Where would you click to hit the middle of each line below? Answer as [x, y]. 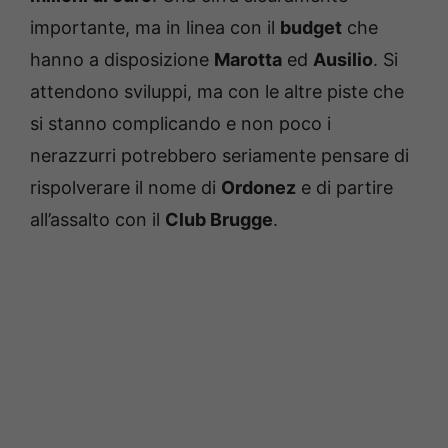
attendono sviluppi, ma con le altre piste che [217, 91]
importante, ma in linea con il [155, 27]
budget [311, 27]
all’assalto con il [97, 219]
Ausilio [343, 59]
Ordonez [258, 187]
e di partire [344, 187]
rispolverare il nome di [125, 187]
